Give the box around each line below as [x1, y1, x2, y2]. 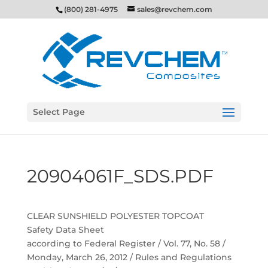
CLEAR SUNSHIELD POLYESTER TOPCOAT [26, 211, 204, 221]
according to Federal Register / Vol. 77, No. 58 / [26, 238, 226, 249]
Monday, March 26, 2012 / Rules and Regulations [26, 252, 232, 263]
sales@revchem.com [136, 5, 212, 14]
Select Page [32, 106, 85, 117]
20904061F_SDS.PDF [26, 165, 214, 187]
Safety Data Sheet [26, 224, 104, 235]
